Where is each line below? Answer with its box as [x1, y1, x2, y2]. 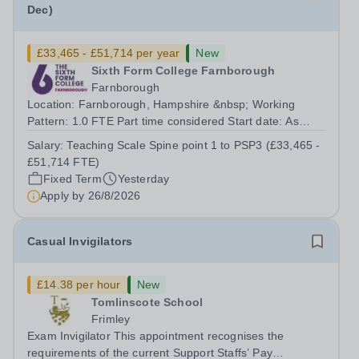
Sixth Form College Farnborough [91, 64, 276, 77]
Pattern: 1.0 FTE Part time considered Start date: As [27, 115, 72, 127]
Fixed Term [43, 172, 102, 185]
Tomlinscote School [91, 296, 204, 309]
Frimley [91, 313, 131, 325]
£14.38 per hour [37, 278, 121, 291]
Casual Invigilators [27, 235, 133, 248]
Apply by [40, 189, 88, 202]
